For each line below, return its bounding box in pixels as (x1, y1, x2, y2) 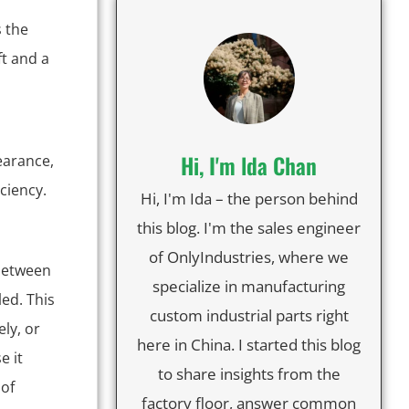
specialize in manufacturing (152, 275, 345, 297)
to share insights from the (157, 362, 341, 384)
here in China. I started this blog (137, 333, 361, 355)
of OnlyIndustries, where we (149, 246, 349, 267)
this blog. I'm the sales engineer (137, 216, 361, 238)
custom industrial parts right (149, 304, 349, 326)
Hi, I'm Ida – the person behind (140, 187, 358, 209)
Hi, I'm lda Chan (181, 148, 317, 182)
